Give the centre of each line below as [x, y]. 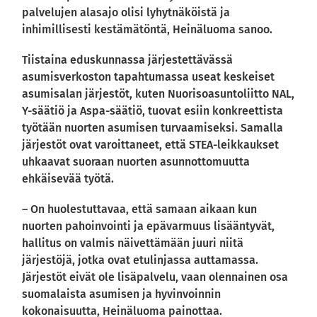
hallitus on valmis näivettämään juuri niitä [133, 243]
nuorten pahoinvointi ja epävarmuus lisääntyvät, [149, 226]
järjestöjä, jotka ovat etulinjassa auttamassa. [140, 260]
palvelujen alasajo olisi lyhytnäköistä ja [126, 12]
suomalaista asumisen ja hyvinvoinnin [122, 294]
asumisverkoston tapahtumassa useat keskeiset [149, 77]
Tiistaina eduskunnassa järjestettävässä [128, 60]
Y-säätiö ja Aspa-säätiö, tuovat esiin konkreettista [153, 111]
